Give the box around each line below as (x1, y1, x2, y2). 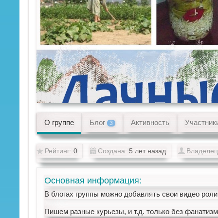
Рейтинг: (45, 147, 72, 155)
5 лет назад (128, 147, 166, 155)
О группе (44, 118, 74, 127)
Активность (131, 118, 170, 127)
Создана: (97, 147, 127, 155)
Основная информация (44, 176, 140, 186)
